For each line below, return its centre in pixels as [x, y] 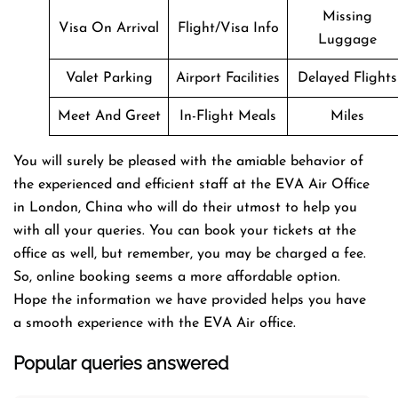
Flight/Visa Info [228, 28]
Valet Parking [109, 78]
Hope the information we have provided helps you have [190, 300]
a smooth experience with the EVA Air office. [157, 323]
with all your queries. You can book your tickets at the [185, 231]
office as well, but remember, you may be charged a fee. [190, 254]
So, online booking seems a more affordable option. [177, 277]
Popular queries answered [123, 363]
